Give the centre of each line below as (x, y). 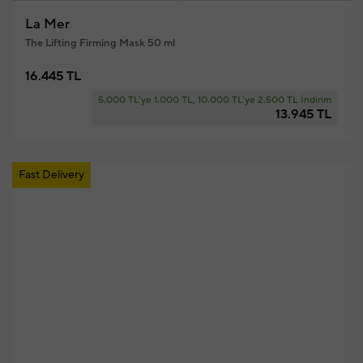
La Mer (47, 24)
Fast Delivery (51, 175)
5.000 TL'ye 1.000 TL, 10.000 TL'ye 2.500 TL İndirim (214, 100)
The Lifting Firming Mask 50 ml (100, 43)
